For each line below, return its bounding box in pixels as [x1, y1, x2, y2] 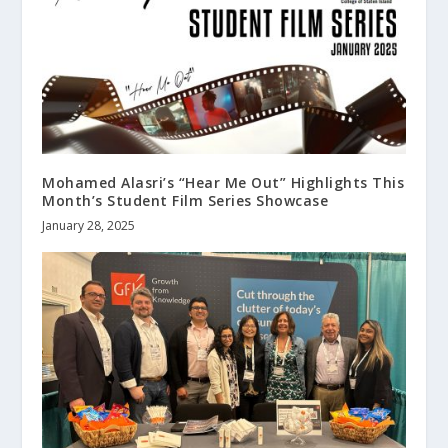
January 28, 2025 [42, 217, 136, 235]
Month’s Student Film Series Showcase [42, 191, 329, 211]
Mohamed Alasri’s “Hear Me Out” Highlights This [42, 173, 405, 193]
